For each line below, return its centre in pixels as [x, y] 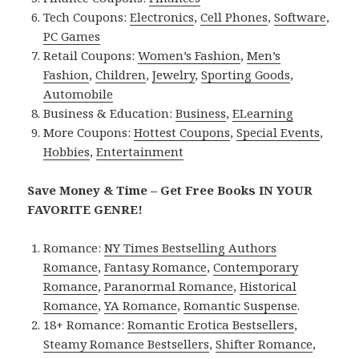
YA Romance [141, 305]
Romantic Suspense [241, 305]
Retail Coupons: [91, 55]
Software [301, 16]
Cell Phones [234, 16]
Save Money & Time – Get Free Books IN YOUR [170, 190]
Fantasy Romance [156, 266]
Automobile [79, 93]
